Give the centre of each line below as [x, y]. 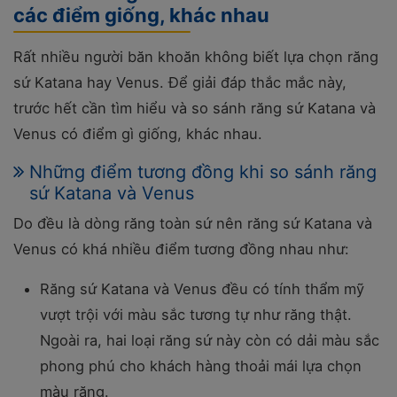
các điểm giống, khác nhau [141, 15]
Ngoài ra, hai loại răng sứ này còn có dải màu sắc [210, 340]
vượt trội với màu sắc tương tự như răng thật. [196, 314]
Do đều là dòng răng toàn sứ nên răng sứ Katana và [193, 223]
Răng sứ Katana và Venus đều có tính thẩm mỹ [202, 288]
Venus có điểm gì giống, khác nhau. [138, 133]
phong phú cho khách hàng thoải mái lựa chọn [201, 366]
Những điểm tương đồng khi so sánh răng [203, 171]
